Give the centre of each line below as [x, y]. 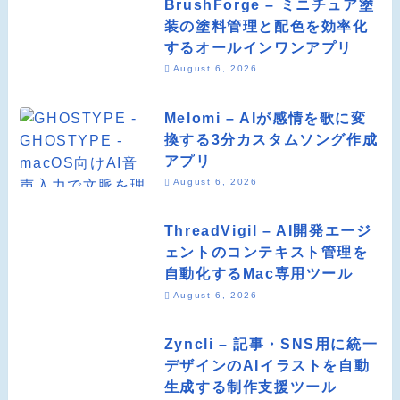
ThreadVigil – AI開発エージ [268, 231]
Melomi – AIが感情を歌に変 [265, 117]
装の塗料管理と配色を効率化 [266, 25]
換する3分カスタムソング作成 [271, 139]
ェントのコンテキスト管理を [266, 252]
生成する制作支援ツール [250, 387]
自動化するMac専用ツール [258, 274]
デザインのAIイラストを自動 [267, 366]
